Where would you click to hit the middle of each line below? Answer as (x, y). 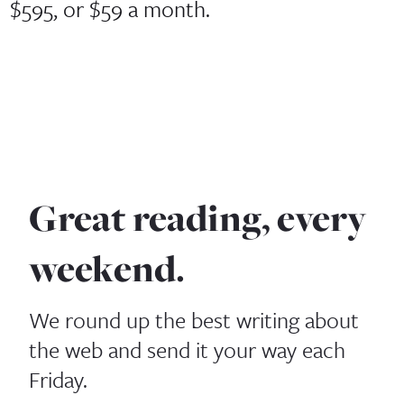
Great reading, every (198, 219)
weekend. (107, 269)
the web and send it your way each (188, 349)
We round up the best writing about (194, 319)
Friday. (59, 379)
